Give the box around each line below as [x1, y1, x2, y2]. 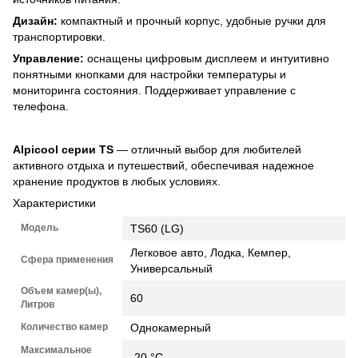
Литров [21, 298, 54, 310]
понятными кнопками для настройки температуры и [13, 67, 286, 81]
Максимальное [21, 344, 92, 356]
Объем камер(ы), [21, 284, 101, 296]
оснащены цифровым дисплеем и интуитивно [84, 51, 329, 65]
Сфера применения [21, 253, 113, 265]
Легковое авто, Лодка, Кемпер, [130, 245, 291, 259]
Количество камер [21, 320, 108, 332]
